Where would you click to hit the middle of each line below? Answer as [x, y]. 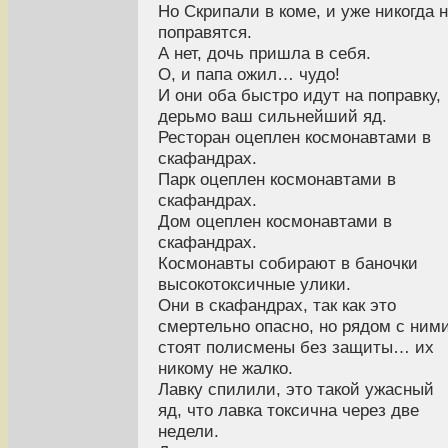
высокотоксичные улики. [254, 284]
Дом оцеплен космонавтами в [275, 221]
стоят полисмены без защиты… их [296, 347]
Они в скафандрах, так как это [277, 305]
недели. [188, 431]
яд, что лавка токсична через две [288, 410]
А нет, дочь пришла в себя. [264, 53]
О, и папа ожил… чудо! [249, 74]
